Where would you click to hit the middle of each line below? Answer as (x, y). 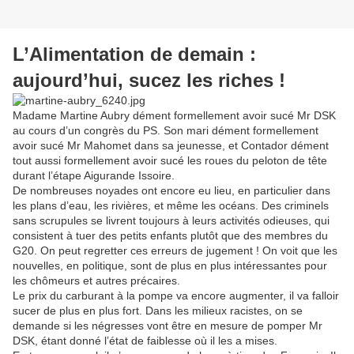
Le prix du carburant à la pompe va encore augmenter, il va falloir (176, 296)
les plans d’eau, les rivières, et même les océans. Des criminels (171, 206)
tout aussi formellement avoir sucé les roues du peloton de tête (170, 161)
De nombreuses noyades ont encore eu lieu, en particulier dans (171, 191)
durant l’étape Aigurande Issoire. (94, 176)
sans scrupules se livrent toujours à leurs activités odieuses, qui (171, 221)
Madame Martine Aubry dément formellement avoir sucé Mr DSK (174, 116)
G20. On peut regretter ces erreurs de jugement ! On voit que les (175, 251)
